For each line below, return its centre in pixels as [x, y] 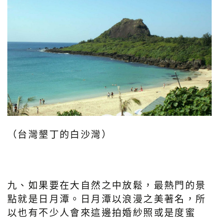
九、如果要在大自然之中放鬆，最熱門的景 [107, 185]
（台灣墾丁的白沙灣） [60, 134]
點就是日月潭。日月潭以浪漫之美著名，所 [107, 199]
